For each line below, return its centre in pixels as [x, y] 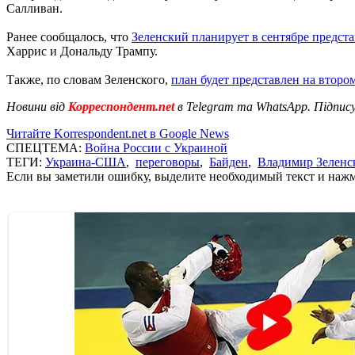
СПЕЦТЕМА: [46, 147]
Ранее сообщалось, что [69, 36]
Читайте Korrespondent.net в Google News [118, 133]
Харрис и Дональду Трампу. [82, 51]
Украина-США [86, 162]
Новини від [36, 106]
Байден [229, 162]
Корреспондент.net [121, 106]
